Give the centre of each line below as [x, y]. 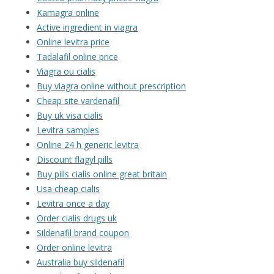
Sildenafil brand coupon [83, 233]
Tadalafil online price [77, 57]
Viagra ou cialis [66, 72]
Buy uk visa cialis [70, 116]
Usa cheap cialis [68, 189]
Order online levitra [74, 248]
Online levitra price [73, 42]
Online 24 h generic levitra [88, 145]
